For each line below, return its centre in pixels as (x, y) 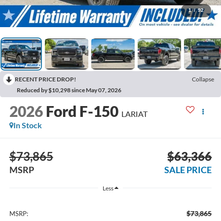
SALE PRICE (188, 169)
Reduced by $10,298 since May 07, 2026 (69, 90)
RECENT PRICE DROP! (45, 79)
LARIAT (134, 114)
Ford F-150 (82, 111)
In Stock (27, 125)
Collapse (203, 79)
